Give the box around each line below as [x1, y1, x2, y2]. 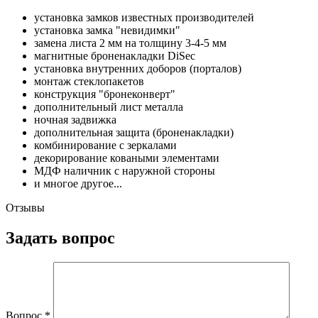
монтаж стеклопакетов [34, 75, 144, 88]
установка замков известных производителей [34, 11, 254, 24]
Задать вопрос [6, 229, 115, 248]
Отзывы [6, 202, 45, 214]
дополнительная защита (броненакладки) [34, 126, 234, 139]
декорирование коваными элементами [34, 152, 219, 165]
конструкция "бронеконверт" [34, 88, 175, 101]
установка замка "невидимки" [34, 24, 180, 37]
